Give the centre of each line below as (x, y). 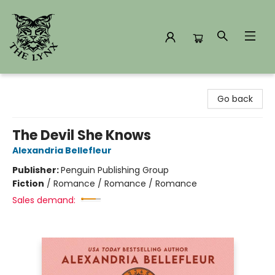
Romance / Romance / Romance (125, 184)
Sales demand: (44, 200)
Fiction (28, 184)
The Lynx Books (41, 85)
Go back (235, 99)
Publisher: (37, 170)
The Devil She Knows (82, 135)
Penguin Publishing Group (115, 170)
